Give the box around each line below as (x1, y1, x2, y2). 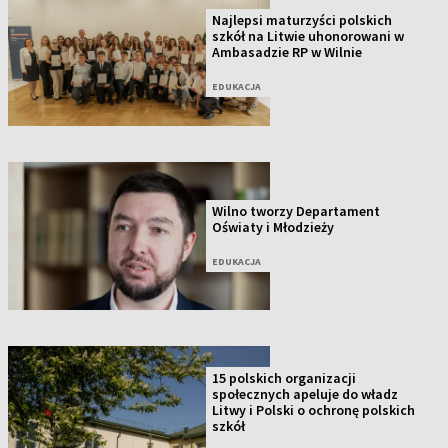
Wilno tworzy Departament (212, 201, 381, 220)
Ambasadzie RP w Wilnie (212, 42, 363, 61)
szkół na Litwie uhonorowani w (212, 26, 405, 45)
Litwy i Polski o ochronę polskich (212, 401, 416, 420)
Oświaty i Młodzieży (212, 217, 335, 236)
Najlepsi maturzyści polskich (212, 10, 393, 29)
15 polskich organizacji (212, 369, 357, 388)
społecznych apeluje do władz (212, 385, 399, 404)
